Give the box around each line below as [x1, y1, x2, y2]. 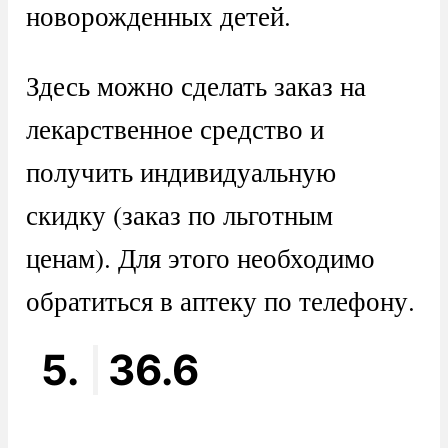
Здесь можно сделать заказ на [25, 67, 366, 105]
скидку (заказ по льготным [25, 196, 333, 234]
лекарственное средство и [25, 110, 324, 148]
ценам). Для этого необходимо [25, 239, 375, 277]
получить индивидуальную [25, 153, 336, 191]
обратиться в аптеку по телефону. [25, 282, 415, 320]
